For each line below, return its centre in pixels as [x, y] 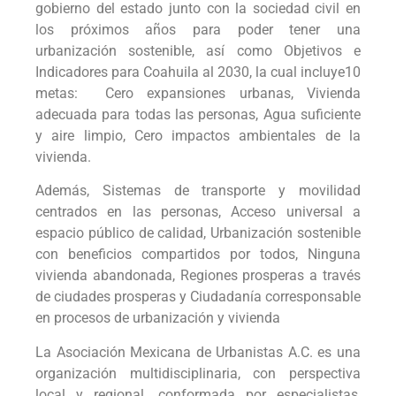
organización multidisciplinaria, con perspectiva [198, 373]
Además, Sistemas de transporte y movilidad [198, 191]
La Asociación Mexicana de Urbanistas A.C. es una [198, 352]
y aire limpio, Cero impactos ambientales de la [198, 135]
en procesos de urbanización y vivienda [158, 318]
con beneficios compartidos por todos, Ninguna [198, 255]
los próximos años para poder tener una [198, 29]
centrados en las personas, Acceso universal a [198, 212]
